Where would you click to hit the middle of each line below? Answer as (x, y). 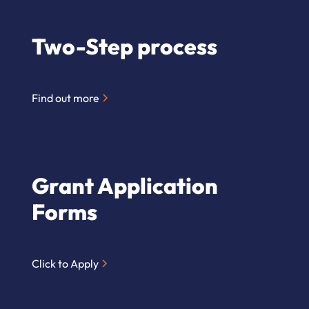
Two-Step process (125, 47)
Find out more (66, 98)
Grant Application (125, 186)
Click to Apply (66, 264)
